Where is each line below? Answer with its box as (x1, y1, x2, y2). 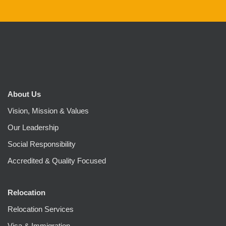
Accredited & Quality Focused (8, 156, 106, 165)
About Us (8, 90, 43, 99)
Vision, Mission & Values (8, 106, 89, 116)
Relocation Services (8, 205, 74, 214)
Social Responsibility (8, 140, 76, 149)
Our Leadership (8, 123, 59, 132)
